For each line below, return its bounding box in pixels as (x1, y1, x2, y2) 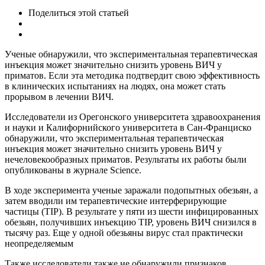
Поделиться (28, 7, 76, 18)
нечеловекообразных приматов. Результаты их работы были (5, 154, 247, 164)
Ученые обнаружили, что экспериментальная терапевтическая (5, 49, 257, 59)
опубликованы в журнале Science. (5, 164, 141, 175)
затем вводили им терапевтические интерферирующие (5, 195, 227, 206)
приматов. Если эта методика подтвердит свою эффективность (5, 70, 260, 80)
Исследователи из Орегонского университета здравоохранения (5, 111, 260, 122)
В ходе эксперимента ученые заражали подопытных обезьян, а (5, 185, 258, 195)
